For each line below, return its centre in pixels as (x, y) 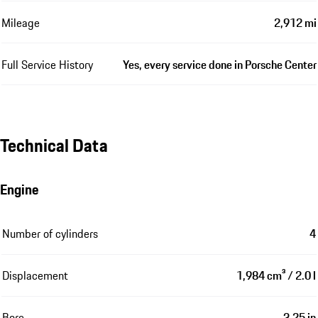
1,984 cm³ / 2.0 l (276, 275)
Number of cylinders (50, 233)
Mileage (21, 23)
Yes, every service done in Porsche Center (220, 65)
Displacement (35, 275)
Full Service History (47, 65)
